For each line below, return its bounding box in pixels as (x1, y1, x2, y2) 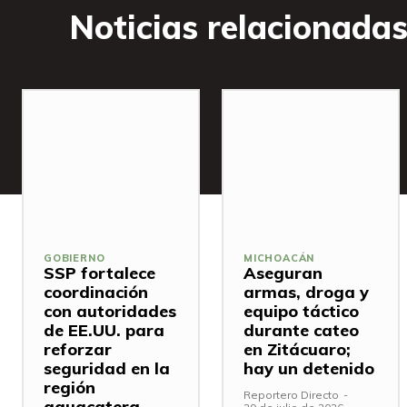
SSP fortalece (44, 263, 155, 284)
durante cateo (243, 320, 359, 342)
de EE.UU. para (44, 320, 164, 342)
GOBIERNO (44, 252, 105, 265)
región (44, 377, 95, 399)
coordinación (44, 282, 148, 303)
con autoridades (44, 301, 176, 323)
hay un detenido (243, 358, 374, 380)
